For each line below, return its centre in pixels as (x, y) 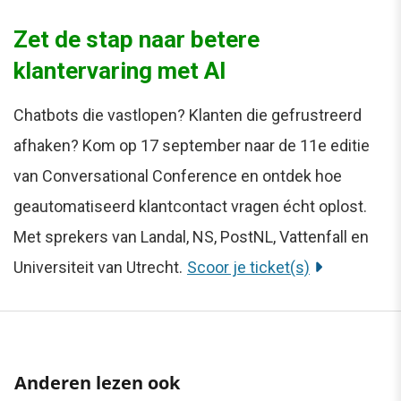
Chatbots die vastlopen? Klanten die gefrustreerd (188, 115)
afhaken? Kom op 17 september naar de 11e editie (192, 146)
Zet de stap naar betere (137, 40)
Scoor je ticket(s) (248, 268)
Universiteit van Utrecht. (98, 268)
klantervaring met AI (120, 71)
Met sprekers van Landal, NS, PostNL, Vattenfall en (191, 237)
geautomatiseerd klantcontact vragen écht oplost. (190, 207)
